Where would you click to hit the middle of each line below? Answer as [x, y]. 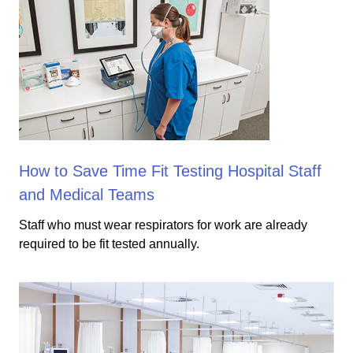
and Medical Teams [87, 195]
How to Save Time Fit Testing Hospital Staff [170, 171]
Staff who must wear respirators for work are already [163, 225]
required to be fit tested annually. [109, 244]
